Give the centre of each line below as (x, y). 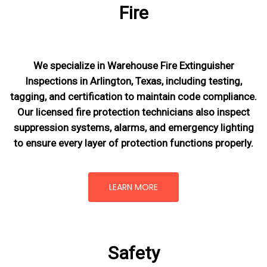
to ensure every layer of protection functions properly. (133, 143)
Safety (133, 253)
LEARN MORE (133, 187)
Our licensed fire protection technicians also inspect (133, 112)
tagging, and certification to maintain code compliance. (133, 97)
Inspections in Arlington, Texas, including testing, (133, 81)
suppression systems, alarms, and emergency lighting (133, 128)
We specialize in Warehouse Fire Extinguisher (133, 66)
